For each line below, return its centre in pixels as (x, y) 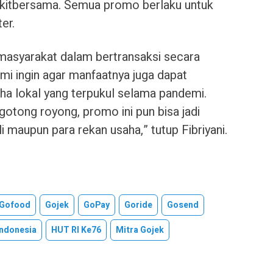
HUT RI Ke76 (76, 230)
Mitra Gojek (140, 230)
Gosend (183, 205)
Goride (138, 205)
